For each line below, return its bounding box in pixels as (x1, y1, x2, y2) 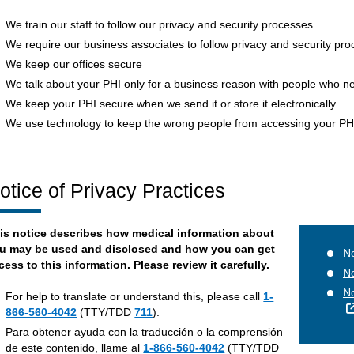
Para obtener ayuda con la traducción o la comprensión (6, 325, 284, 338)
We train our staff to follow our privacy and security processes (6, 17, 314, 31)
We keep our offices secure (6, 57, 143, 70)
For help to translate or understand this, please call (6, 289, 264, 303)
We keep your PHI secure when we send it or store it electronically (6, 96, 337, 110)
